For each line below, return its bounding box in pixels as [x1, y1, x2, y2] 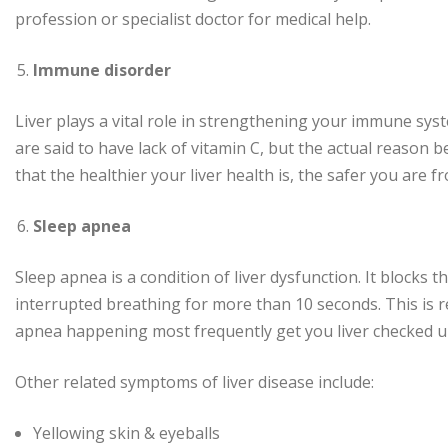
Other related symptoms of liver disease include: [15, 371, 374, 394]
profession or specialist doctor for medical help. [15, 8, 371, 31]
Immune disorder [33, 59, 171, 82]
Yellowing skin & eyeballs [33, 422, 220, 445]
